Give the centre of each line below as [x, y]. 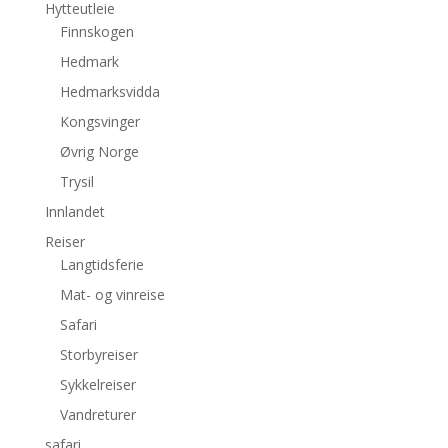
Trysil [76, 181]
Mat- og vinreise [112, 294]
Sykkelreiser [97, 384]
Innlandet [74, 211]
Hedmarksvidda [109, 91]
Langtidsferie [101, 264]
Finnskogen [96, 31]
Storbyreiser [98, 354]
